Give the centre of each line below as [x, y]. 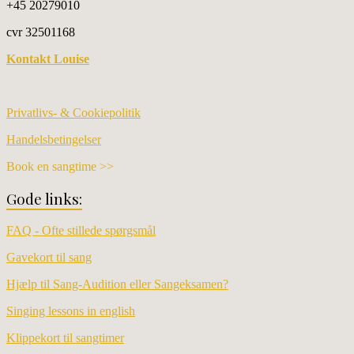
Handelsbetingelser [54, 140]
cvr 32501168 [41, 32]
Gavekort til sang [49, 257]
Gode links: [44, 199]
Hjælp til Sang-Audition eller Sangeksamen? [117, 284]
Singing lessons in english [71, 311]
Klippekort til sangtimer [65, 337]
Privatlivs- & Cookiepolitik [73, 113]
